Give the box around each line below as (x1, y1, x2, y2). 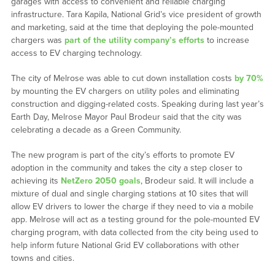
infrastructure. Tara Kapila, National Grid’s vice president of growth (10, 9, 261, 20)
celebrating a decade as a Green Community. (10, 125, 181, 136)
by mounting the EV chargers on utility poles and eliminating (10, 86, 239, 97)
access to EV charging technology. (10, 48, 142, 59)
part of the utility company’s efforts (64, 35, 204, 46)
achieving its (10, 176, 61, 187)
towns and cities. (10, 253, 74, 264)
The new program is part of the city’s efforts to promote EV (10, 150, 234, 161)
